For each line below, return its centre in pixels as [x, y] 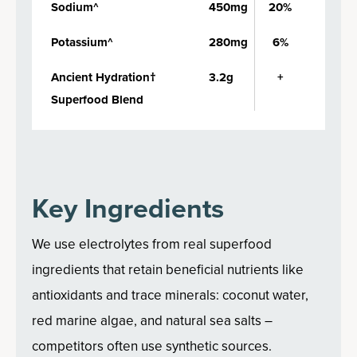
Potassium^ [82, 42]
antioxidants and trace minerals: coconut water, [170, 295]
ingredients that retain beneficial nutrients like [168, 270]
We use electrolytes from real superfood [152, 244]
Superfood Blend [97, 100]
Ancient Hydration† [104, 77]
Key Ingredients [128, 208]
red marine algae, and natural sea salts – [152, 321]
